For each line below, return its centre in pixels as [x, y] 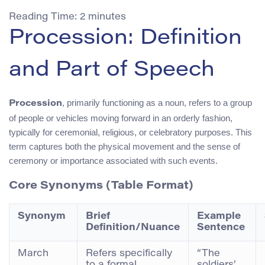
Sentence [221, 228]
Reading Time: [44, 17]
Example [219, 217]
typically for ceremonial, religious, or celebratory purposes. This [130, 132]
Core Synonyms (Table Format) [101, 186]
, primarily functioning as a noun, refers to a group [157, 102]
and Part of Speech [112, 71]
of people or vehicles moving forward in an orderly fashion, [121, 118]
